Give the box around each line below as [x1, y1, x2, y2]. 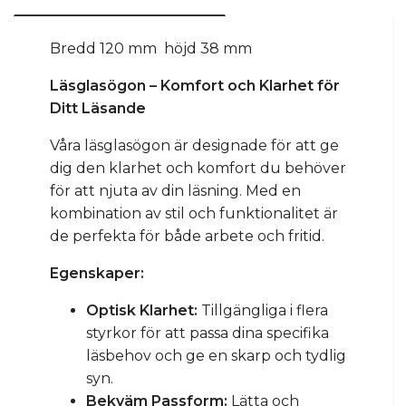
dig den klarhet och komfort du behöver [50, 159, 346, 177]
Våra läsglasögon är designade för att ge [50, 136, 339, 154]
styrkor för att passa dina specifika [86, 324, 329, 342]
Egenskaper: [50, 264, 144, 282]
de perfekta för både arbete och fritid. [50, 227, 324, 245]
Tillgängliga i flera [198, 301, 328, 319]
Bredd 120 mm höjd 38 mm [50, 39, 252, 57]
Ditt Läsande [50, 99, 146, 117]
